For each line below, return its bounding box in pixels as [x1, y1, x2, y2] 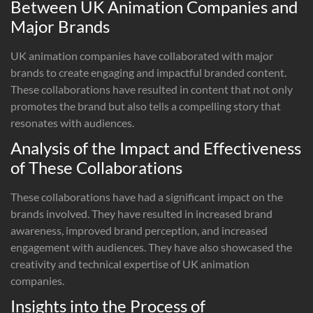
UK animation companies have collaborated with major [10, 48, 273, 62]
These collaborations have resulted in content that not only [10, 82, 293, 96]
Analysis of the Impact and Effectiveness [10, 137, 301, 158]
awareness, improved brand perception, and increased [10, 223, 268, 237]
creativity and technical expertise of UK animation [10, 256, 249, 270]
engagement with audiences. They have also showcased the [10, 240, 292, 254]
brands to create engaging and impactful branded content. [10, 65, 286, 79]
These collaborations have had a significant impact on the [10, 189, 283, 203]
